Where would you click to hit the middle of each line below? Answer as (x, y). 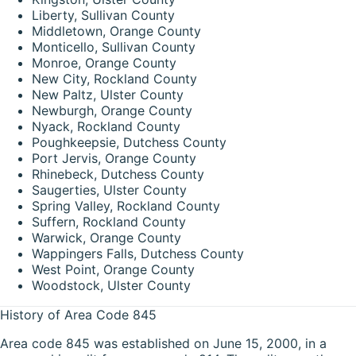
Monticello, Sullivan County (114, 46)
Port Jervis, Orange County (114, 158)
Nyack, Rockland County (106, 126)
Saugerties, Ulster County (109, 190)
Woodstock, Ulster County (111, 285)
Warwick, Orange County (106, 237)
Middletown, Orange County (116, 31)
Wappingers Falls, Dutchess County (138, 253)
